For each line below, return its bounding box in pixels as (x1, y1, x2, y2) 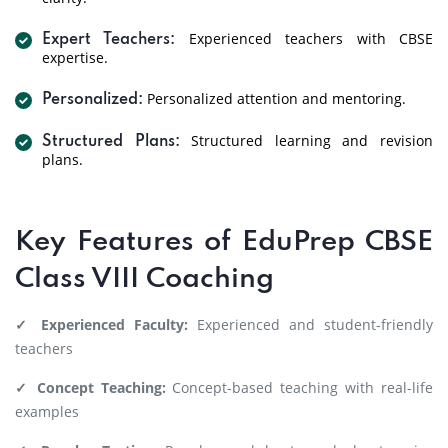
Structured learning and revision (179, 131, 434, 150)
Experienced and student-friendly (188, 315, 433, 334)
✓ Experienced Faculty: (15, 315, 188, 334)
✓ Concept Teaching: (15, 378, 166, 397)
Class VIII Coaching (15, 265, 274, 294)
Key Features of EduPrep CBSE (15, 228, 433, 257)
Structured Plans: (42, 134, 180, 150)
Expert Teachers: (42, 32, 176, 48)
